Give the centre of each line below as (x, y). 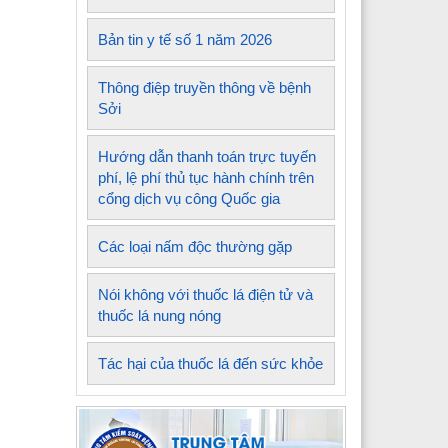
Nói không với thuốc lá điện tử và (205, 295)
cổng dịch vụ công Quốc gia (189, 199)
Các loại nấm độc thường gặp (195, 247)
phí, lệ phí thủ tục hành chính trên (206, 178)
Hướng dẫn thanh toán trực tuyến (207, 157)
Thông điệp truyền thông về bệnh (204, 88)
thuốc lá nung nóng (159, 316)
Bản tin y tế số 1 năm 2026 (185, 40)
